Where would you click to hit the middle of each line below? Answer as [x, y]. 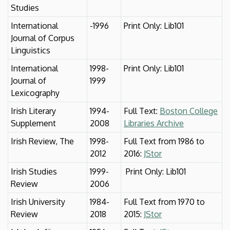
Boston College [189, 111]
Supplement [33, 123]
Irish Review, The [42, 141]
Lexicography [35, 93]
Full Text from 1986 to [164, 141]
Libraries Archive [154, 123]
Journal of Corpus [43, 38]
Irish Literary [33, 111]
